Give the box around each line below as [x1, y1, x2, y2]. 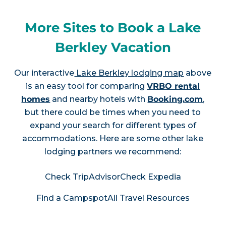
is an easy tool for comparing [26, 81, 147, 91]
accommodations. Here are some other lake [22, 133, 204, 143]
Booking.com [147, 94, 203, 104]
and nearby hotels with [50, 94, 148, 104]
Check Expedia [120, 172, 181, 182]
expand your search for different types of [29, 120, 196, 130]
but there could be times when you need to [25, 107, 201, 117]
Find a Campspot [36, 193, 107, 203]
